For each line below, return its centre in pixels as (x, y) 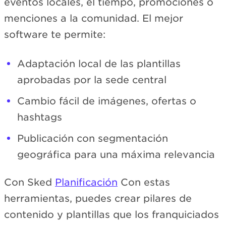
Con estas (144, 182)
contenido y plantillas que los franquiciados (111, 214)
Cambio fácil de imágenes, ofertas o (107, 101)
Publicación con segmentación (93, 139)
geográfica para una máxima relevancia (116, 155)
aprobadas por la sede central (92, 80)
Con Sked (30, 182)
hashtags (40, 118)
